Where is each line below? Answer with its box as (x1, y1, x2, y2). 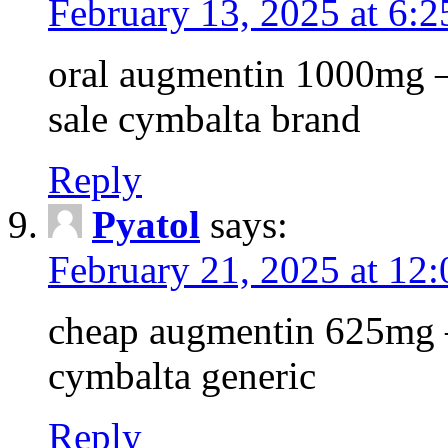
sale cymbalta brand (48, 96, 361, 140)
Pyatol (92, 202, 200, 246)
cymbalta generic (48, 353, 316, 397)
